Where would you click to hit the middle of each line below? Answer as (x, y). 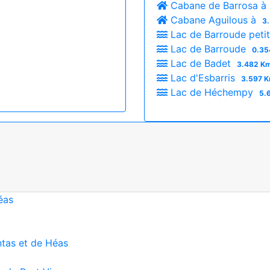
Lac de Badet (201, 63)
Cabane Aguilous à (213, 20)
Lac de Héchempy (212, 92)
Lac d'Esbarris (203, 77)
